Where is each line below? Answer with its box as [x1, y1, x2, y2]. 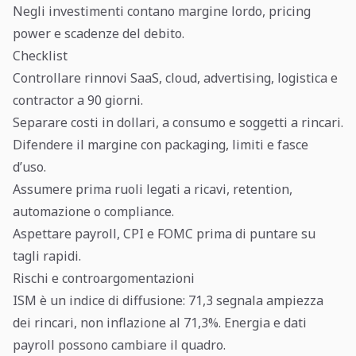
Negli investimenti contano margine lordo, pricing [13, 2, 311, 20]
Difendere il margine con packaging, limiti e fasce [13, 136, 308, 153]
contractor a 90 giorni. [13, 91, 143, 109]
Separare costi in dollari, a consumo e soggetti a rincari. [13, 114, 343, 131]
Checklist [13, 47, 68, 64]
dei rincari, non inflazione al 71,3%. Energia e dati [13, 314, 307, 331]
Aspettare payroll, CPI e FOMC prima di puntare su [13, 225, 315, 242]
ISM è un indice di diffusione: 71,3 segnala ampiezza [13, 292, 323, 309]
